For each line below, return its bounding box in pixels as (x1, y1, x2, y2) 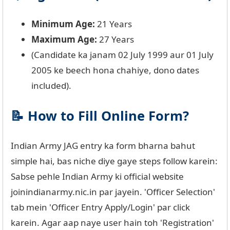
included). (31, 80, 71, 92)
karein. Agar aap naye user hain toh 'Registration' (11, 217, 214, 229)
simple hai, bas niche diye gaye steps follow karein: (11, 155, 218, 167)
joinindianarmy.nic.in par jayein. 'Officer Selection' (11, 186, 215, 198)
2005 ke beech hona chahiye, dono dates (31, 64, 199, 76)
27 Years (97, 33, 134, 46)
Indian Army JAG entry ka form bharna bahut (11, 140, 195, 152)
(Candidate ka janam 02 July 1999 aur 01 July (31, 49, 214, 61)
